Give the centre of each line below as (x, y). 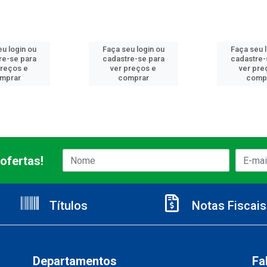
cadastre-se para (133, 59)
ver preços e (133, 69)
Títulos (67, 206)
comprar (133, 78)
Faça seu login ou (133, 49)
